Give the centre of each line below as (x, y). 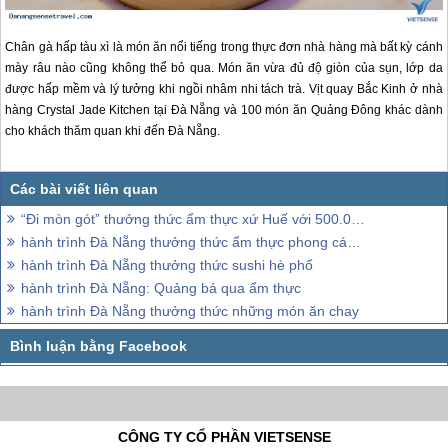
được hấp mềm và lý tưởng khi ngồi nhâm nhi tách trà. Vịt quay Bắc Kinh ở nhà (224, 89)
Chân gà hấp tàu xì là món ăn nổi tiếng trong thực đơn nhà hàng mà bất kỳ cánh (224, 47)
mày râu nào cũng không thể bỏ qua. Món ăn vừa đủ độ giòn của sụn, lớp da (224, 68)
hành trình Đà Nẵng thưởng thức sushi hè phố (167, 264)
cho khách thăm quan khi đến (87, 131)
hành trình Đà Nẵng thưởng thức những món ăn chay (190, 310)
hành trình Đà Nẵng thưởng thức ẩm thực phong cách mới (184, 241)
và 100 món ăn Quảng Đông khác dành (331, 110)
